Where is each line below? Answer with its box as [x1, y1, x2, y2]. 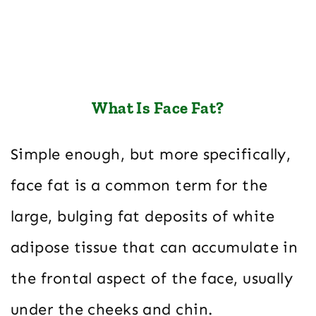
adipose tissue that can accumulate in [11, 238, 298, 257]
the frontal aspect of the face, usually [11, 269, 293, 288]
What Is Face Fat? [92, 98, 224, 119]
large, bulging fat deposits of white [11, 207, 275, 226]
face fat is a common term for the [11, 176, 268, 195]
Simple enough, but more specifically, [11, 145, 291, 164]
